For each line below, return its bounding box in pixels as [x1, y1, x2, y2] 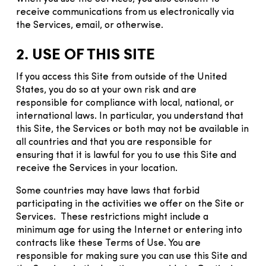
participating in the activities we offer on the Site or [16, 199, 244, 209]
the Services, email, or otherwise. [16, 20, 166, 30]
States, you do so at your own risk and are [16, 85, 197, 95]
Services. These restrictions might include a [16, 212, 208, 222]
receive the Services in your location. [16, 163, 178, 173]
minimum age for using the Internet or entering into [16, 225, 242, 235]
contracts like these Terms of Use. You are [16, 238, 201, 248]
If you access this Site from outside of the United [16, 72, 227, 82]
